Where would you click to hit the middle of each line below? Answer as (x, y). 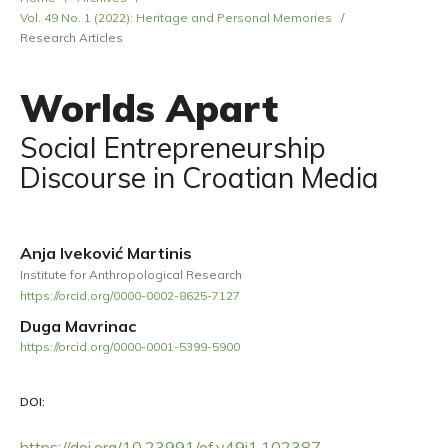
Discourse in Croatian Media (199, 177)
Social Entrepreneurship (173, 147)
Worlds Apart (149, 108)
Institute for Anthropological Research (131, 274)
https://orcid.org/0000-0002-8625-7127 (130, 295)
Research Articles (71, 37)
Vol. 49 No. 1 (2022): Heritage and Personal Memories (176, 17)
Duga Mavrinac (78, 325)
